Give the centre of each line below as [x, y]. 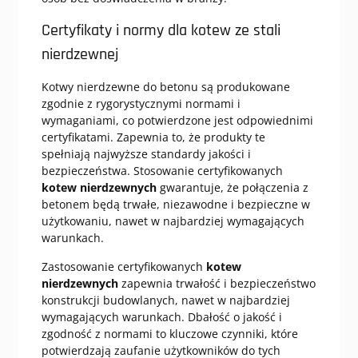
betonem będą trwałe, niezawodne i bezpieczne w [175, 205]
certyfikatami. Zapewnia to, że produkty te [153, 137]
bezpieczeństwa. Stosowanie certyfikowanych [162, 171]
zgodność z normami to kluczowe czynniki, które [169, 334]
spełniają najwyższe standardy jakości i [146, 154]
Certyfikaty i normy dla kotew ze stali [161, 31]
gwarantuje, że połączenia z [232, 188]
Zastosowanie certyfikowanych [123, 267]
